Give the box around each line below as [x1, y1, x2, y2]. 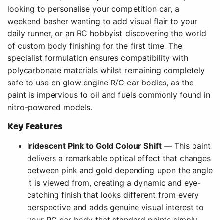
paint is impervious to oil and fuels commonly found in [7, 90, 210, 100]
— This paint [161, 141, 211, 151]
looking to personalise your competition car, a [7, 4, 179, 14]
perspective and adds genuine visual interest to [27, 202, 204, 213]
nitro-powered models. [7, 102, 93, 112]
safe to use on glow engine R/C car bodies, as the [7, 78, 193, 88]
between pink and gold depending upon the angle [27, 165, 213, 176]
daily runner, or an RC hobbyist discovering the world [7, 28, 206, 39]
